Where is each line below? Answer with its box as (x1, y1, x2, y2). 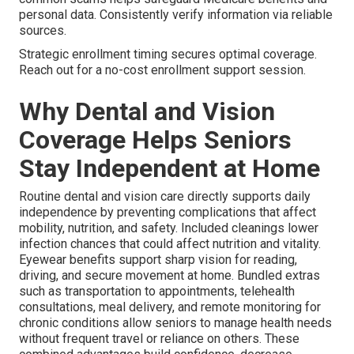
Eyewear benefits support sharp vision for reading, (19, 251, 297, 267)
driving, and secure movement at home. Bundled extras (19, 267, 320, 283)
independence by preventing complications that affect (19, 204, 316, 220)
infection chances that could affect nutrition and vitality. (19, 235, 321, 251)
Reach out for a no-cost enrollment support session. (19, 62, 306, 77)
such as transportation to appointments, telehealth (19, 283, 295, 299)
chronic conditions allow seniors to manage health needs (19, 314, 332, 330)
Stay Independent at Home (19, 153, 320, 183)
